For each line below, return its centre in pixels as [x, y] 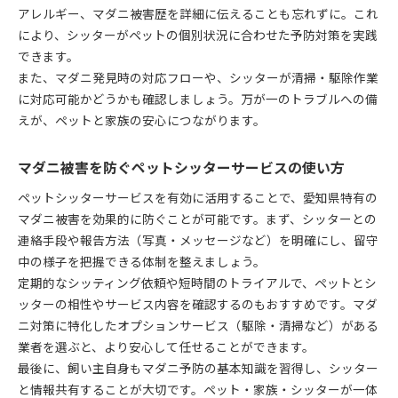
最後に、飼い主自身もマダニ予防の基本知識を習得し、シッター [198, 367]
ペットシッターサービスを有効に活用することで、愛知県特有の [198, 197]
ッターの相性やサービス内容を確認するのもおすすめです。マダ [198, 303]
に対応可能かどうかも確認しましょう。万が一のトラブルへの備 [198, 98]
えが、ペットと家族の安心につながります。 [142, 119]
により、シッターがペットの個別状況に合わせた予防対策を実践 [198, 34]
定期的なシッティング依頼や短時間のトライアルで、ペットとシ [197, 282]
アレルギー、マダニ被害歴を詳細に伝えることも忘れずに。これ [198, 13]
